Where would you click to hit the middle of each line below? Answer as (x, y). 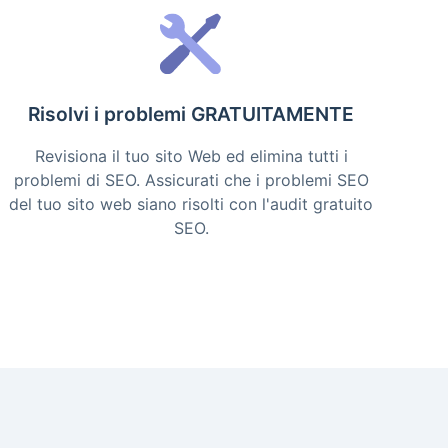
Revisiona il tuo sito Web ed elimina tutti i (191, 156)
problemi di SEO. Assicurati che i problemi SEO (191, 180)
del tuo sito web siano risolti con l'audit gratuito (191, 204)
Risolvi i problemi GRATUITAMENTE (191, 114)
